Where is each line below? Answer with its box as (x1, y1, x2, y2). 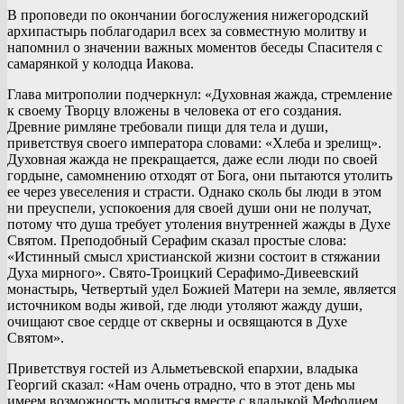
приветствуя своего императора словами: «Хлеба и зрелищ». (7, 134, 381, 151)
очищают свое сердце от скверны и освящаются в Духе (7, 313, 347, 329)
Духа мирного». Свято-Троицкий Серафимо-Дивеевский (7, 264, 359, 280)
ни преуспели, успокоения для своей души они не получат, (7, 199, 372, 216)
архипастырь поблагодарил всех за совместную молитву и (7, 23, 367, 39)
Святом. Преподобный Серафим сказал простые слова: (7, 232, 346, 248)
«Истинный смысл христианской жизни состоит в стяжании (7, 248, 381, 264)
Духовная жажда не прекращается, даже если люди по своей (7, 151, 378, 167)
